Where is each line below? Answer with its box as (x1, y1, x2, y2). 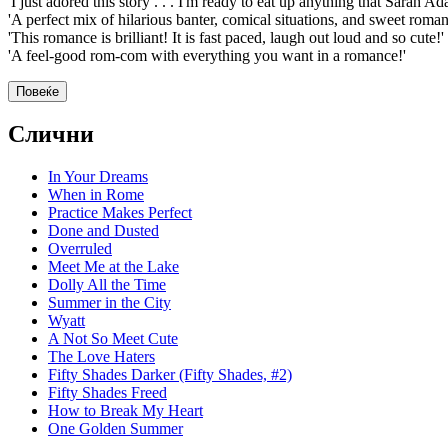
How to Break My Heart (48, 402, 203, 420)
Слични (8, 121, 94, 148)
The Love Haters (48, 348, 155, 366)
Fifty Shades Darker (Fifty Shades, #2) (48, 366, 292, 384)
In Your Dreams (48, 168, 148, 186)
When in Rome (48, 186, 144, 204)
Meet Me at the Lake (48, 258, 179, 276)
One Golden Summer (48, 420, 183, 438)
